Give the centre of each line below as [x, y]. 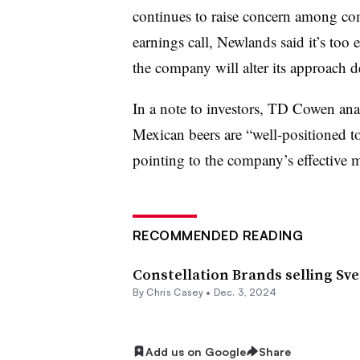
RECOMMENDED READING [217, 235]
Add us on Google [195, 351]
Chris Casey [175, 292]
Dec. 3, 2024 [245, 292]
